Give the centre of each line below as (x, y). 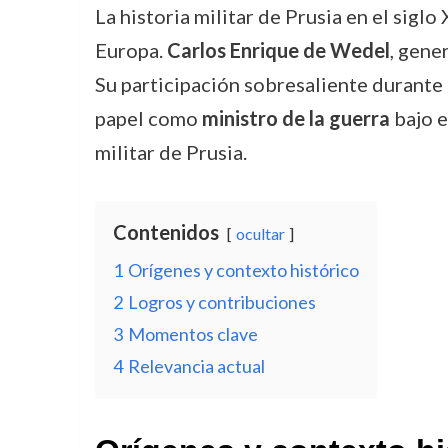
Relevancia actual (196, 366)
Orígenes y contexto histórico (243, 270)
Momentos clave (192, 334)
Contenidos (165, 232)
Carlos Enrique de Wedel (278, 50)
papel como (148, 118)
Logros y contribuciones (221, 302)
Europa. (130, 50)
